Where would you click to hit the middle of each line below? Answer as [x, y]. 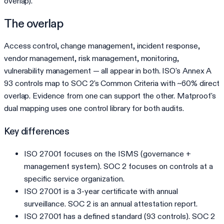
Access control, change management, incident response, [102, 45]
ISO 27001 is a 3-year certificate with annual [101, 191]
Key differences [37, 131]
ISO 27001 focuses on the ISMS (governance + [107, 154]
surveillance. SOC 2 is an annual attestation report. [111, 204]
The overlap [33, 23]
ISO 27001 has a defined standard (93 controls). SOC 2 [119, 216]
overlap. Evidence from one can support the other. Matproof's [110, 95]
